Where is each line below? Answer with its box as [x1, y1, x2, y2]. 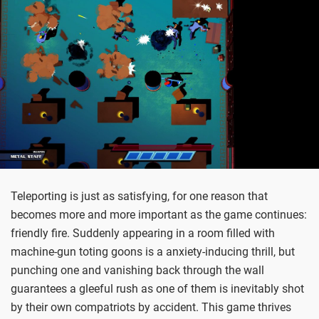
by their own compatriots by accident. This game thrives [11, 300, 291, 315]
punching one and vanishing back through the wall [11, 263, 264, 278]
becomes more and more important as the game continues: [11, 208, 307, 222]
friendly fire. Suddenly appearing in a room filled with [11, 226, 275, 241]
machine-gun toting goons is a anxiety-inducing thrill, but [11, 245, 295, 259]
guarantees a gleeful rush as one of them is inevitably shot [11, 282, 304, 296]
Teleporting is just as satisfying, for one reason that [11, 189, 268, 204]
